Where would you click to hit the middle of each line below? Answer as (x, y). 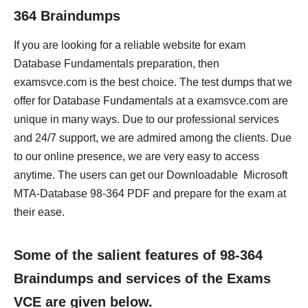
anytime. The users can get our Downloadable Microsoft (151, 175)
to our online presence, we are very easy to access (136, 156)
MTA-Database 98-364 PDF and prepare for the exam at (150, 194)
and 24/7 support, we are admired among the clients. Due (153, 138)
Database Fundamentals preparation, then (117, 64)
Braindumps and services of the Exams (142, 278)
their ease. (39, 212)
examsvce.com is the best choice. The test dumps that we (153, 82)
